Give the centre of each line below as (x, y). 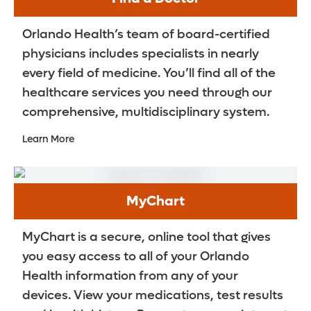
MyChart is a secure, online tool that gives (146, 237)
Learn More (48, 140)
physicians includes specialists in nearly (141, 54)
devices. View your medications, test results (153, 296)
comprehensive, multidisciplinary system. (146, 112)
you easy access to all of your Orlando (136, 257)
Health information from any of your (130, 276)
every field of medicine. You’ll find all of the (149, 74)
